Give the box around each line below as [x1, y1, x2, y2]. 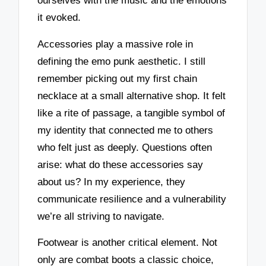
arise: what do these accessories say [37, 159, 204, 170]
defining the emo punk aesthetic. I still [37, 55, 206, 67]
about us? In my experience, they [37, 176, 186, 188]
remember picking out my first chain [37, 72, 198, 84]
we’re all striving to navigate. [37, 210, 165, 222]
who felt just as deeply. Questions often [37, 141, 213, 153]
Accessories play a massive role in [37, 38, 194, 50]
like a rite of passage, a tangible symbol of [37, 107, 226, 119]
